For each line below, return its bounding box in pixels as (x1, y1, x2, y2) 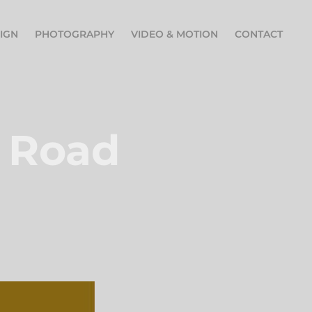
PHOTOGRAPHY (34, 26, 114, 42)
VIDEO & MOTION (130, 26, 218, 42)
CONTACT (234, 26, 283, 42)
